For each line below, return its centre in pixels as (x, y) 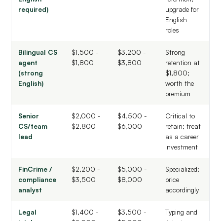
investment (182, 147)
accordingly (182, 190)
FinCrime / (36, 169)
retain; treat (183, 126)
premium (178, 94)
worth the (180, 83)
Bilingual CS (38, 52)
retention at (183, 63)
